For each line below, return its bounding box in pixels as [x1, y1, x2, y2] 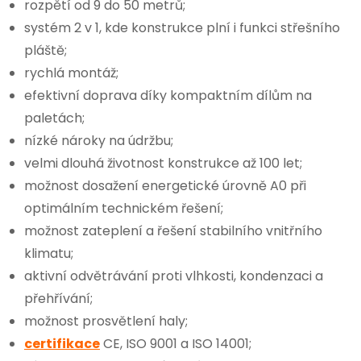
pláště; [24, 40, 67, 60]
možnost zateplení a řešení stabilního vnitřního [24, 221, 322, 240]
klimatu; [24, 243, 73, 263]
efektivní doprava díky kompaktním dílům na [24, 85, 312, 105]
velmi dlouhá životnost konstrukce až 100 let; [24, 153, 302, 172]
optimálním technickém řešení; [24, 198, 223, 218]
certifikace [24, 334, 100, 353]
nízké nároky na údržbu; [24, 131, 173, 150]
